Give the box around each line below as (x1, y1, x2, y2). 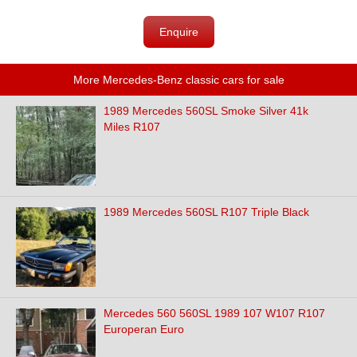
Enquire (159, 25, 198, 38)
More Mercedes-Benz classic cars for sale (73, 73, 284, 86)
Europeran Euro (104, 323, 184, 335)
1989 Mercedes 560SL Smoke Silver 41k (104, 104, 308, 117)
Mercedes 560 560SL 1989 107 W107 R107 (104, 307, 325, 320)
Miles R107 (104, 120, 160, 133)
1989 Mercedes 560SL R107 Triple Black (104, 206, 309, 218)
